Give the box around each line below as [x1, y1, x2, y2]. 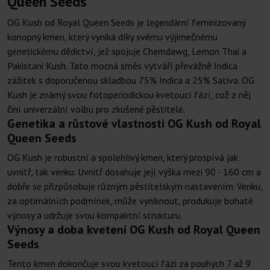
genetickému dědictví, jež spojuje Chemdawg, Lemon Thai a [7, 45, 246, 58]
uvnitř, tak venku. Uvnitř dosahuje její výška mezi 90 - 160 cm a [7, 166, 261, 178]
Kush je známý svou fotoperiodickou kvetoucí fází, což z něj [7, 89, 251, 101]
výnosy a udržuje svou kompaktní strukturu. [7, 209, 182, 222]
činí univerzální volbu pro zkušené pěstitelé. [7, 103, 185, 116]
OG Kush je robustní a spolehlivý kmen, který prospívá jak [7, 151, 238, 164]
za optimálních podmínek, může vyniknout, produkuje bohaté [7, 195, 253, 207]
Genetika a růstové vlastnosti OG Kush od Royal [7, 116, 261, 132]
